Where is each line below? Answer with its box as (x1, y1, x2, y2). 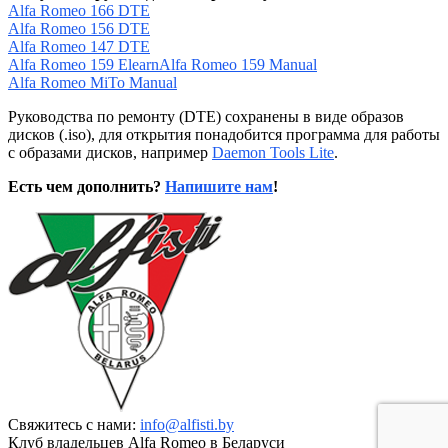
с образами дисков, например (8, 143, 212, 161)
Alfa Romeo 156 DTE (8, 19, 150, 37)
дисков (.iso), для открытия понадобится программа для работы (8, 125, 440, 143)
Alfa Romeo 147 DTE (8, 37, 150, 55)
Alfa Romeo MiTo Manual (8, 73, 177, 91)
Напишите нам (165, 177, 273, 195)
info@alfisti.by (140, 415, 234, 433)
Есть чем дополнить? (8, 177, 165, 195)
